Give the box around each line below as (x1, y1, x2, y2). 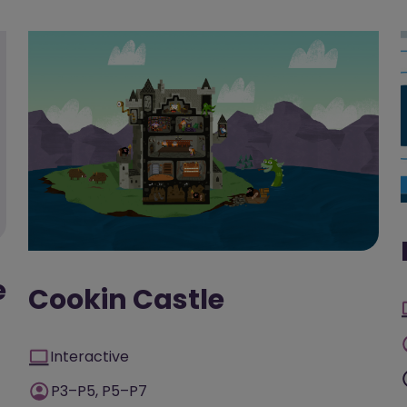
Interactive (50, 345, 129, 367)
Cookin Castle (28, 280, 224, 319)
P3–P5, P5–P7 (51, 380, 147, 402)
